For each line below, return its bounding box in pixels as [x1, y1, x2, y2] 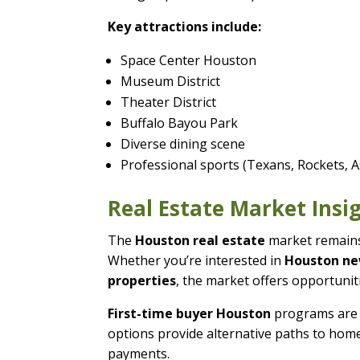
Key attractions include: [108, 17, 262, 35]
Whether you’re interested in [108, 251, 285, 269]
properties [108, 271, 177, 289]
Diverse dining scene [121, 134, 246, 153]
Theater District [121, 92, 217, 111]
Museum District [121, 72, 221, 90]
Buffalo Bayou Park [121, 113, 239, 132]
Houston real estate [135, 231, 266, 249]
